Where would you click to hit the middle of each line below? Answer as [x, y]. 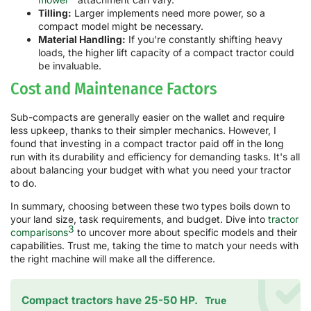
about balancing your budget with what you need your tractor [151, 169]
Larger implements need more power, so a [168, 12]
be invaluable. [70, 65]
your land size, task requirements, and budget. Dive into [139, 219]
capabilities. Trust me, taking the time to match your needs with [154, 246]
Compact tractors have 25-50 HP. [110, 301]
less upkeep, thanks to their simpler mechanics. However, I [143, 130]
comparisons [39, 233]
